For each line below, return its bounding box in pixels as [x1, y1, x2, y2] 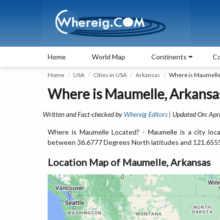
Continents [151, 53, 187, 61]
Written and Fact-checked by [43, 110, 124, 118]
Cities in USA [93, 71, 127, 79]
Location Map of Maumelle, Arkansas [48, 156, 211, 168]
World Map [92, 53, 125, 61]
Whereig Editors [124, 110, 167, 118]
